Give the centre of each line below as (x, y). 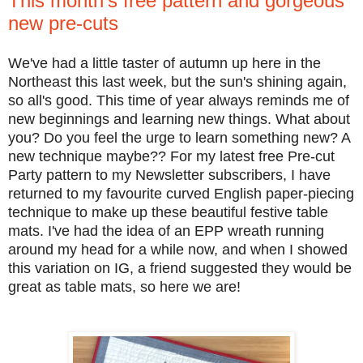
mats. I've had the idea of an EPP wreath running (166, 231)
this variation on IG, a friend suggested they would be (180, 268)
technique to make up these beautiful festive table (168, 212)
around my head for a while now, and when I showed (178, 249)
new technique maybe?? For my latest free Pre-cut (171, 156)
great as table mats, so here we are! (124, 286)
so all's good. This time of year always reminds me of (179, 100)
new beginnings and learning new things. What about (179, 119)
